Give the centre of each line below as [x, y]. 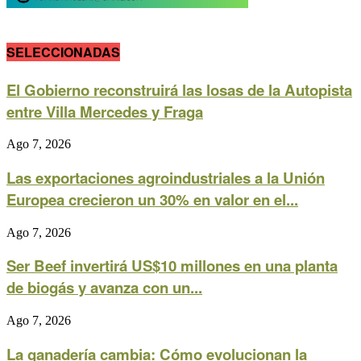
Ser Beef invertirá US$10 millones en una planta [172, 266]
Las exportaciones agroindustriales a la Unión [166, 178]
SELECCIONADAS [63, 52]
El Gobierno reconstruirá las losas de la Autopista [179, 89]
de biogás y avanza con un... [104, 288]
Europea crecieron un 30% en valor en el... [152, 200]
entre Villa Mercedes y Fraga [105, 111]
